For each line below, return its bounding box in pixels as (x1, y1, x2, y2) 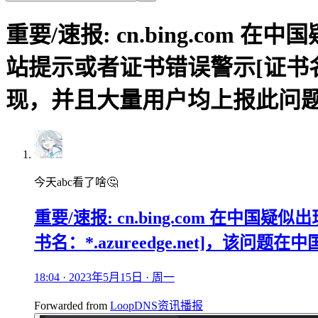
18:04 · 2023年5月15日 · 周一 (34, 270, 175, 283)
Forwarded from (34, 299, 110, 312)
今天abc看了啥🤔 (34, 175, 118, 188)
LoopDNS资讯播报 (110, 299, 203, 312)
